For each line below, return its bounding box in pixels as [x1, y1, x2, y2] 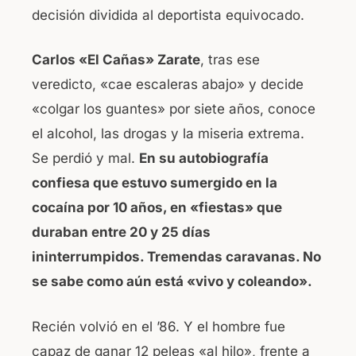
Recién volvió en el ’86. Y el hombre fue [32, 318, 285, 335]
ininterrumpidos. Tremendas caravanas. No [32, 249, 321, 265]
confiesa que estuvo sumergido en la [32, 175, 277, 192]
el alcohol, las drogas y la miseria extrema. [32, 126, 304, 142]
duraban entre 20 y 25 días [32, 224, 211, 241]
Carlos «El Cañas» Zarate [32, 52, 200, 68]
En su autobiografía [139, 150, 269, 167]
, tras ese [200, 52, 260, 68]
